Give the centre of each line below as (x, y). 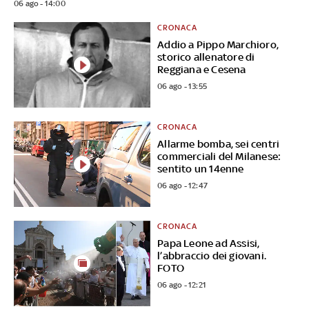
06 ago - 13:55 (182, 87)
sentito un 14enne (201, 169)
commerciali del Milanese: (219, 157)
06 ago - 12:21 (182, 285)
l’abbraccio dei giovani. (212, 255)
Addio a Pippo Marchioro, (218, 45)
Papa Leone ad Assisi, (209, 243)
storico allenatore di (206, 57)
